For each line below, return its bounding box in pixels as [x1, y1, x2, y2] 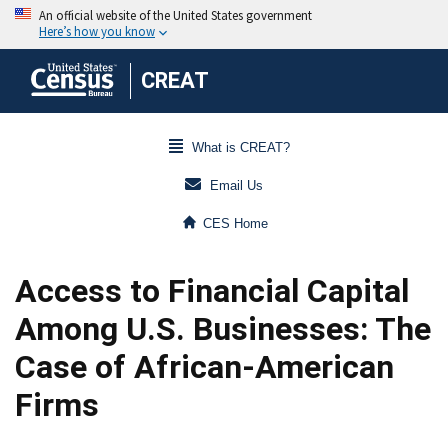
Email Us [210, 178, 263, 194]
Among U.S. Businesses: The [15, 310, 431, 348]
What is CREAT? [191, 140, 290, 156]
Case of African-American [15, 348, 394, 386]
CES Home [203, 216, 269, 232]
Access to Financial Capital [15, 272, 409, 310]
